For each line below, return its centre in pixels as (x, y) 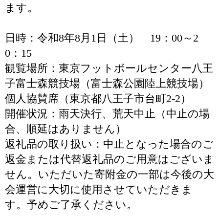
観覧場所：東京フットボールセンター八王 (109, 68)
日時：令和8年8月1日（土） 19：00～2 (102, 38)
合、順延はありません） (66, 129)
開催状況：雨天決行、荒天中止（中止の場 (107, 114)
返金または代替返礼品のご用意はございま (109, 159)
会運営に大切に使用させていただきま (99, 189)
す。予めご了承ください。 (71, 205)
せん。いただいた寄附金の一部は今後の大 (109, 174)
